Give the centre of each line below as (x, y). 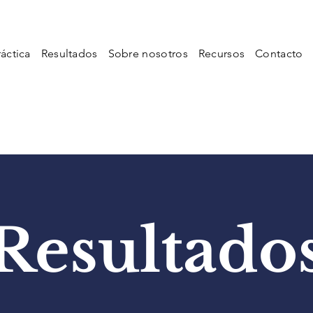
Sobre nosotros (148, 53)
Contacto (279, 53)
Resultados (69, 53)
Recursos (221, 53)
